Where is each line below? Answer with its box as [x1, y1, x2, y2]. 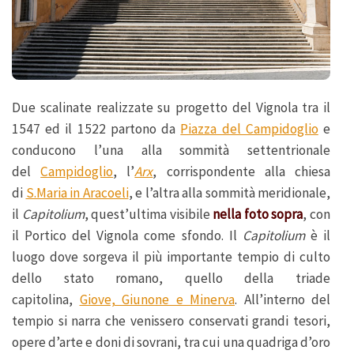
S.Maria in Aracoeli [25, 183, 129, 201]
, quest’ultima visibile [84, 205, 213, 223]
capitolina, [12, 290, 80, 308]
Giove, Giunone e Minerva [79, 290, 235, 308]
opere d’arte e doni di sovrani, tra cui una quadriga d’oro [12, 333, 330, 351]
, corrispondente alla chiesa [153, 162, 331, 180]
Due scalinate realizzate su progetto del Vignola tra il [12, 98, 330, 116]
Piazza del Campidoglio [180, 119, 318, 137]
